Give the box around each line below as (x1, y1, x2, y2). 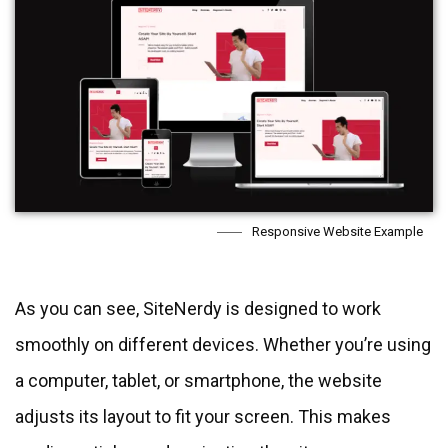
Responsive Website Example (252, 223, 423, 239)
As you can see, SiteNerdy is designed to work (15, 297, 381, 319)
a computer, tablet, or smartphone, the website (15, 369, 382, 391)
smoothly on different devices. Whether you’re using (15, 333, 431, 355)
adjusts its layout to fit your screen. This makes (15, 405, 391, 427)
